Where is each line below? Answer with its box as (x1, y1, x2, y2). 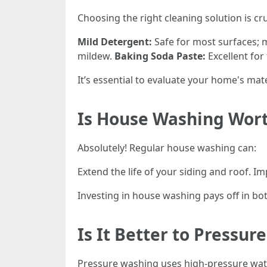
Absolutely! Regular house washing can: (77, 141, 256, 154)
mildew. (77, 49, 114, 63)
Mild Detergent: (77, 35, 152, 48)
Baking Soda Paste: (114, 49, 206, 63)
